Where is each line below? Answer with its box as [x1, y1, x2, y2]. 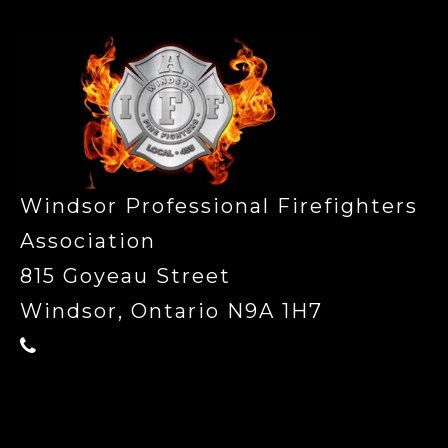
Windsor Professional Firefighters [20, 193, 418, 218]
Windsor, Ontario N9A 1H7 [20, 298, 323, 323]
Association [20, 228, 156, 253]
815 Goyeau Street [20, 263, 231, 288]
